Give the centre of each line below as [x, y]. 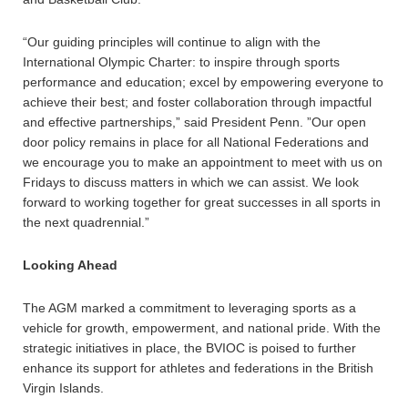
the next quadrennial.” [86, 222]
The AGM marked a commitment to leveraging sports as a [189, 308]
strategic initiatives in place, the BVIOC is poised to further [189, 348]
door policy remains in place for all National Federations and [196, 142]
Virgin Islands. [63, 388]
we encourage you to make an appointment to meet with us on [203, 162]
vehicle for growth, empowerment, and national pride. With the [202, 328]
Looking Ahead [70, 265]
